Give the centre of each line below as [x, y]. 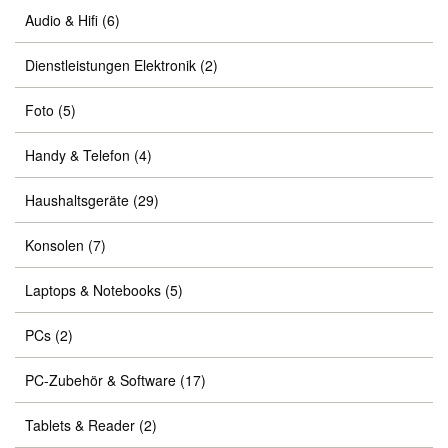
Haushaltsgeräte [77, 200]
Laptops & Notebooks [93, 290]
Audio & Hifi [61, 20]
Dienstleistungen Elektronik [110, 65]
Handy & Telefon [77, 155]
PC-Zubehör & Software [100, 380]
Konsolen [54, 245]
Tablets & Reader [80, 425]
